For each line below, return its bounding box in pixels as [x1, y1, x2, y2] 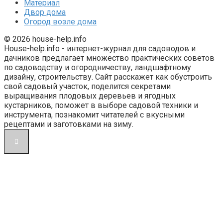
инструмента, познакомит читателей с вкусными [4, 110, 185, 119]
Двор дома [24, 7, 66, 17]
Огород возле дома [24, 16, 97, 26]
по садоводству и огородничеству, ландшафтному [4, 62, 191, 72]
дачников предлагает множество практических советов [4, 53, 215, 63]
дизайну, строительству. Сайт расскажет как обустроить [4, 72, 212, 82]
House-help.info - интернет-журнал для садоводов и [4, 43, 196, 53]
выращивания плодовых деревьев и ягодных [4, 91, 176, 101]
